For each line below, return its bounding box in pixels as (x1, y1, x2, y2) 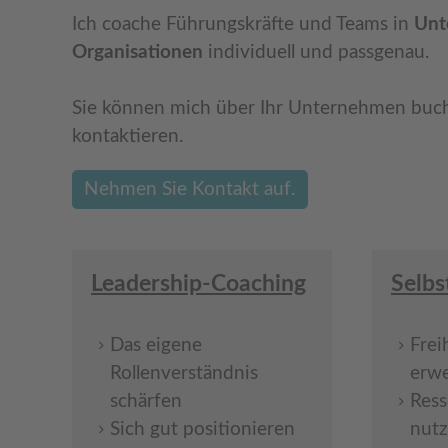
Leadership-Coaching (91, 271, 306, 295)
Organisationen (72, 42, 203, 62)
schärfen (110, 391, 182, 411)
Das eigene (110, 335, 202, 355)
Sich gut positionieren (110, 419, 295, 439)
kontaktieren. (72, 126, 183, 146)
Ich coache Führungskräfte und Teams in (72, 14, 414, 34)
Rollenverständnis (110, 363, 258, 383)
